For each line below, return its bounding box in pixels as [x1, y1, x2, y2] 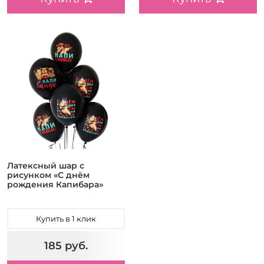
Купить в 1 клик [36, 214, 96, 224]
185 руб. [44, 239, 88, 252]
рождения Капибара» [7, 179, 103, 190]
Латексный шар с [7, 160, 84, 171]
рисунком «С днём [7, 170, 90, 181]
